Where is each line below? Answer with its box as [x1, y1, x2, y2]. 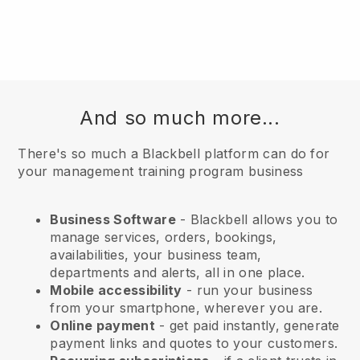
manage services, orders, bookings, [50, 229, 277, 246]
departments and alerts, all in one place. [50, 264, 305, 281]
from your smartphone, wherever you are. [50, 300, 322, 317]
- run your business [182, 282, 313, 299]
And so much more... [80, 106, 280, 130]
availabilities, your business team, [50, 247, 262, 264]
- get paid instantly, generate [154, 317, 340, 334]
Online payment [50, 317, 155, 334]
